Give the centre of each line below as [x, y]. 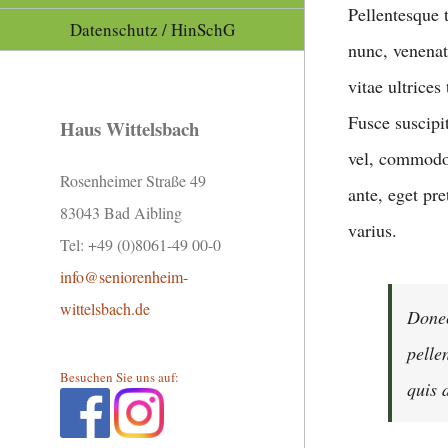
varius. [373, 230]
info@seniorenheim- [124, 277]
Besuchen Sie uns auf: [119, 377]
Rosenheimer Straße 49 [133, 181]
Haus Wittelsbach [129, 128]
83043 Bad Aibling [121, 213]
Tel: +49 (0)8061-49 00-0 [140, 245]
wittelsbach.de [105, 309]
